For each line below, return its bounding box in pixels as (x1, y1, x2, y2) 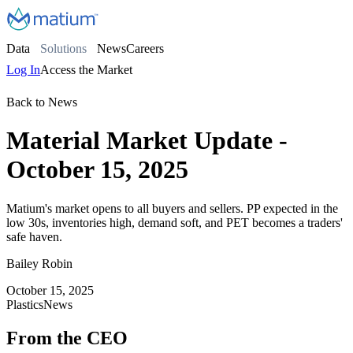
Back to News (6, 95, 77, 109)
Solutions (40, 42, 87, 55)
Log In (6, 63, 40, 76)
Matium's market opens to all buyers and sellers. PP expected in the (6, 201, 338, 215)
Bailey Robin (6, 256, 72, 270)
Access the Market (40, 63, 132, 76)
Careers (126, 42, 164, 55)
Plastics (6, 297, 43, 311)
